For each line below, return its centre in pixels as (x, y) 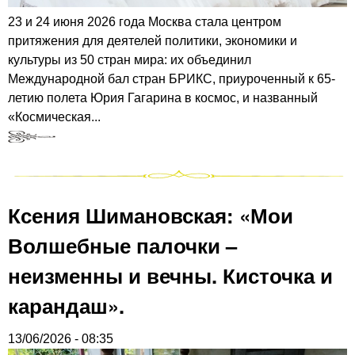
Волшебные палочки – (122, 246)
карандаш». (66, 306)
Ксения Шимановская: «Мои (151, 216)
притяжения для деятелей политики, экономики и (153, 41)
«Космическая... (54, 117)
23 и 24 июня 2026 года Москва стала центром (145, 22)
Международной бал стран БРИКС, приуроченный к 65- (172, 79)
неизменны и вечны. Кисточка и (170, 276)
